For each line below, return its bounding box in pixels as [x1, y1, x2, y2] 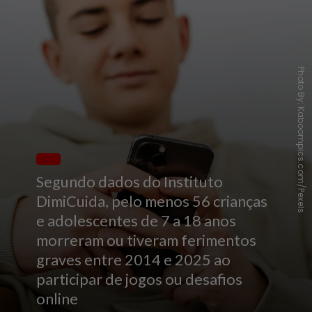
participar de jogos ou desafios [36, 270, 243, 289]
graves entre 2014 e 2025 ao [36, 251, 231, 270]
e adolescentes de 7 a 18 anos [36, 212, 237, 231]
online [36, 290, 79, 309]
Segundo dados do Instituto [36, 173, 224, 192]
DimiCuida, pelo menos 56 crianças [36, 192, 268, 211]
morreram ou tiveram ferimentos [36, 231, 257, 250]
